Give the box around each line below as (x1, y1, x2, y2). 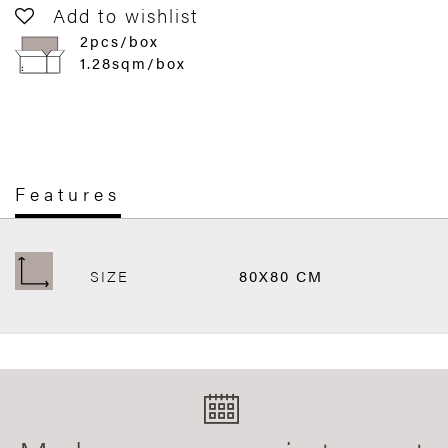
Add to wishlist (53, 2, 199, 29)
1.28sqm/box (80, 52, 186, 73)
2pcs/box (80, 30, 159, 51)
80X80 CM (238, 265, 323, 286)
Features (15, 181, 121, 206)
